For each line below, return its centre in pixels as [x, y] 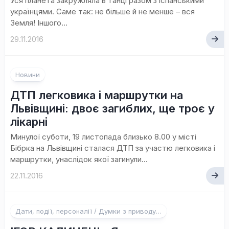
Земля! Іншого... [39, 23]
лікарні [29, 122]
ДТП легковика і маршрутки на [97, 95]
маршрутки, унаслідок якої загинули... [79, 159]
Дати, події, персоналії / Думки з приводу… [88, 211]
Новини [28, 75]
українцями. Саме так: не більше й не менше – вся [102, 12]
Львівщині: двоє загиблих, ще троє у [112, 108]
